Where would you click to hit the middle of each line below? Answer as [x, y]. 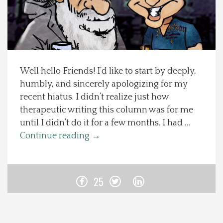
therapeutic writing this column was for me [107, 110]
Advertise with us [37, 215]
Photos [21, 130]
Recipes [22, 73]
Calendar [23, 158]
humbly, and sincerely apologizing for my [104, 84]
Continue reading [56, 136]
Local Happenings [36, 45]
